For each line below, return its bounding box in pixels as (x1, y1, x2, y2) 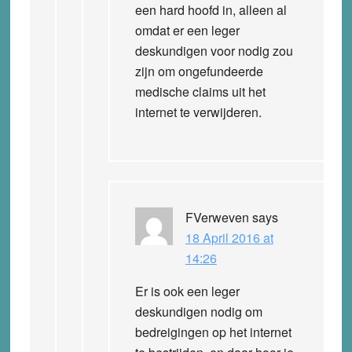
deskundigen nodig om (134, 302, 262, 321)
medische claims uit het (134, 82, 266, 101)
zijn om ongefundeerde (134, 61, 263, 80)
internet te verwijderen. (134, 102, 262, 121)
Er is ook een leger (134, 281, 240, 300)
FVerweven (185, 207, 249, 226)
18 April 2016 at (185, 228, 273, 247)
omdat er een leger (134, 20, 240, 39)
